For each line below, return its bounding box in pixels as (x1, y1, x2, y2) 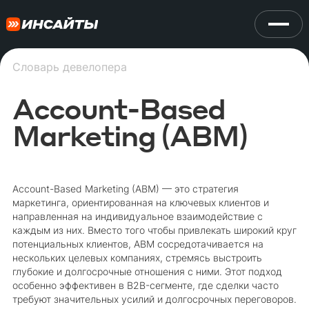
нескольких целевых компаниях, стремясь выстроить (12, 252, 262, 263)
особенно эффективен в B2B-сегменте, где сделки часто (12, 279, 279, 291)
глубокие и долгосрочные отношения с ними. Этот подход (12, 266, 282, 277)
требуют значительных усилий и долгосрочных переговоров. (12, 293, 297, 305)
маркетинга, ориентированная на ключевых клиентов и (12, 197, 269, 208)
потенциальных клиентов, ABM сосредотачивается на (12, 238, 263, 250)
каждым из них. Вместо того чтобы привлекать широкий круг (12, 224, 297, 236)
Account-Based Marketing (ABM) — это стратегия (12, 183, 239, 195)
